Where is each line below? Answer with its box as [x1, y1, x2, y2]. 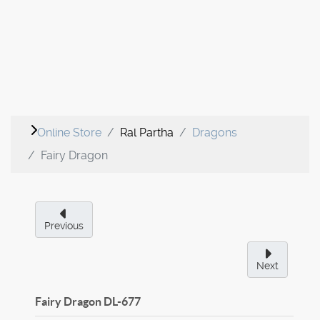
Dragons [192, 126, 237, 140]
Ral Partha [120, 126, 174, 140]
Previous [44, 220, 84, 232]
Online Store [37, 126, 101, 140]
